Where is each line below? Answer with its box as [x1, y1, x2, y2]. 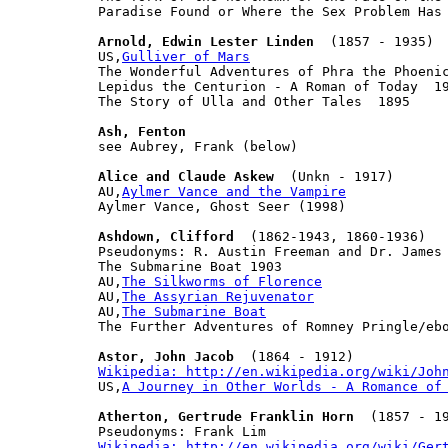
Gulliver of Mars [122, 48, 250, 64]
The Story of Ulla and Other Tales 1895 [98, 93, 410, 109]
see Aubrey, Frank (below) [98, 138, 298, 154]
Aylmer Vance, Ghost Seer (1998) [98, 198, 346, 214]
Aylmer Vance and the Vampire [122, 183, 346, 199]
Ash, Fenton [98, 123, 186, 139]
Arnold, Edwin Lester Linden [98, 33, 314, 49]
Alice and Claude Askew [98, 168, 274, 184]
